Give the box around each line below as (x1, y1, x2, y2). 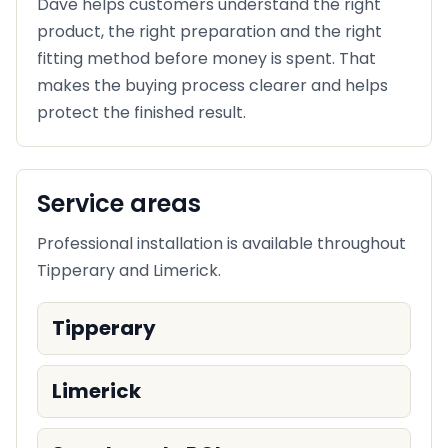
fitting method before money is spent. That (37, 47, 376, 71)
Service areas (37, 187, 201, 221)
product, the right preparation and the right (37, 20, 382, 44)
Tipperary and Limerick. (37, 259, 221, 283)
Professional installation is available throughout (37, 232, 406, 256)
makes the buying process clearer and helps (37, 74, 388, 98)
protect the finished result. (37, 101, 246, 125)
